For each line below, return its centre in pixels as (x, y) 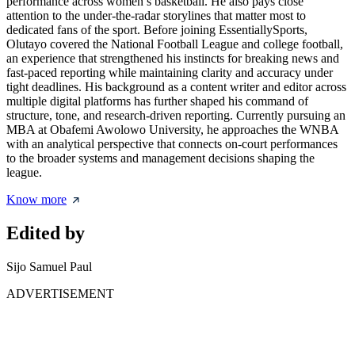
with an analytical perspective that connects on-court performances (172, 144)
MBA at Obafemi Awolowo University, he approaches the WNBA (172, 130)
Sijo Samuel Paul (49, 267)
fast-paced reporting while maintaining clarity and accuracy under (170, 73)
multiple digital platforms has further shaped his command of (157, 101)
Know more (36, 200)
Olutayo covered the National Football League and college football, (175, 44)
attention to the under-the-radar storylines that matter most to (156, 16)
